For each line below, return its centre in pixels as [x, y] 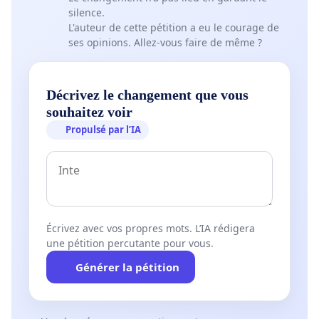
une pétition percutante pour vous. [130, 243]
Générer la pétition [127, 267]
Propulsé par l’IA [104, 129]
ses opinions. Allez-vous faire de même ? [165, 43]
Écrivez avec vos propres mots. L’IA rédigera [151, 228]
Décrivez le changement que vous [147, 94]
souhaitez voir [89, 111]
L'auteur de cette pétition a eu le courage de [174, 28]
